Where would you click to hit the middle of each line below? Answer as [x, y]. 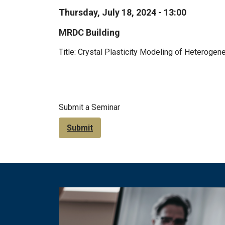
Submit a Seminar [89, 107]
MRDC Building [89, 33]
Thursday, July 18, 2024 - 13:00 [123, 13]
